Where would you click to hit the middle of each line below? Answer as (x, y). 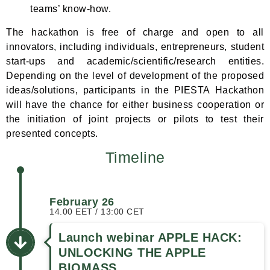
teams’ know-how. (71, 9)
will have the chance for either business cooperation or (135, 105)
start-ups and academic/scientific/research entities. (135, 61)
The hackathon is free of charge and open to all (135, 33)
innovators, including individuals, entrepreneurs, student (135, 47)
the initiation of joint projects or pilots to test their (135, 119)
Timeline (135, 157)
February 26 (82, 202)
